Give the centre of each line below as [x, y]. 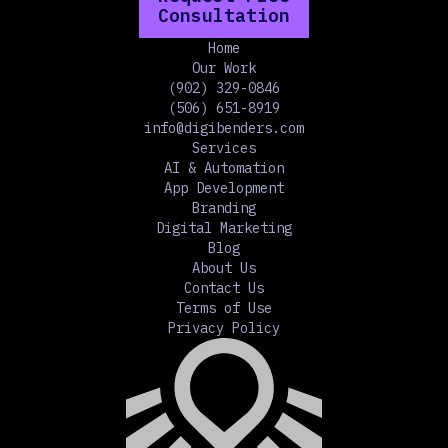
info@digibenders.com [224, 128]
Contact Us [224, 288]
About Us [224, 268]
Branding [224, 208]
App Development [224, 188]
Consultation [224, 15]
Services [224, 148]
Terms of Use [224, 308]
